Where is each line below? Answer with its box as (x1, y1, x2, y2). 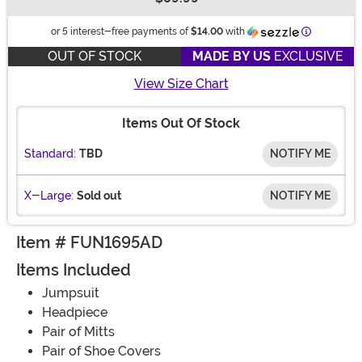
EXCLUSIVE (270, 48, 343, 65)
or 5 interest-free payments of (51, 26, 191, 38)
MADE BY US (192, 48, 271, 65)
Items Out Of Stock (122, 116, 240, 132)
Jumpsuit (42, 285, 99, 301)
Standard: (24, 147, 76, 161)
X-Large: (24, 189, 74, 203)
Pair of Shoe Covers (42, 343, 161, 360)
